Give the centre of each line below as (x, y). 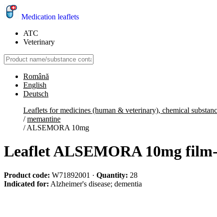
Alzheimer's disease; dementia (95, 184)
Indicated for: (26, 184)
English (35, 85)
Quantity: (112, 175)
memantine (44, 119)
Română (36, 76)
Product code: (27, 175)
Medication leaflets (50, 17)
